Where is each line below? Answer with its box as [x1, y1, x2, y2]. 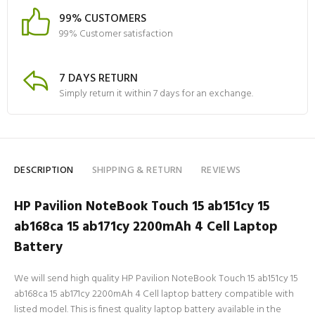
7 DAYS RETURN [59, 69, 138, 88]
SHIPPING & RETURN [91, 162, 183, 179]
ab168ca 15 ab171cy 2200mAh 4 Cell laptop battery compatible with [14, 286, 294, 302]
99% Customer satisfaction [59, 25, 173, 42]
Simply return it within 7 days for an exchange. [59, 85, 253, 102]
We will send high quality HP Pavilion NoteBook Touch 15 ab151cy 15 [14, 271, 298, 287]
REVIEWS [200, 162, 241, 179]
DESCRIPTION [14, 162, 74, 179]
